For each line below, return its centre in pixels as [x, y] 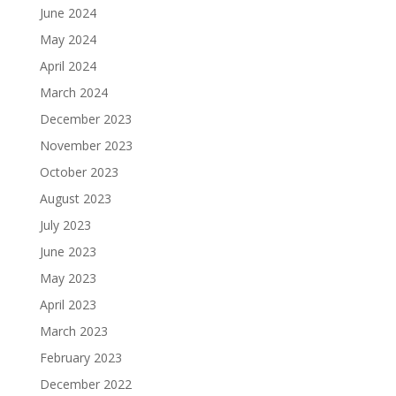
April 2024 [68, 66]
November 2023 [86, 145]
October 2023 [79, 172]
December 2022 [85, 384]
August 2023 [75, 198]
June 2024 [68, 13]
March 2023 [73, 331]
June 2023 [68, 251]
